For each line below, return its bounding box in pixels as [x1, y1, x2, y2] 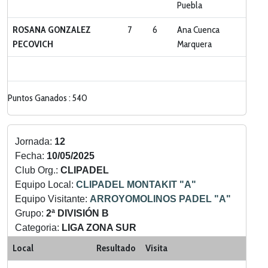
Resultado [96, 242, 136, 254]
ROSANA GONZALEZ [13, 24, 91, 35]
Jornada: [15, 136, 54, 147]
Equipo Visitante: [15, 194, 90, 204]
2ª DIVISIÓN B [46, 208, 109, 218]
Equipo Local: [15, 179, 76, 190]
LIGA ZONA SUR [62, 223, 136, 233]
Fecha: [15, 151, 47, 161]
